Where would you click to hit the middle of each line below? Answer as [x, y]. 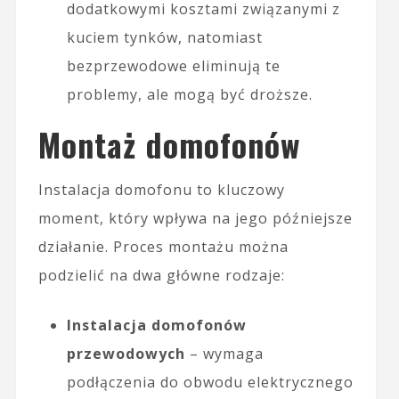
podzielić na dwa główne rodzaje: [161, 275]
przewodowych [126, 353]
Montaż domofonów [169, 143]
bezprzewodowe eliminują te [173, 65]
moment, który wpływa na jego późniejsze [195, 218]
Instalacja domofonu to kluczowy [161, 189]
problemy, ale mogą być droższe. [189, 94]
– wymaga [224, 353]
